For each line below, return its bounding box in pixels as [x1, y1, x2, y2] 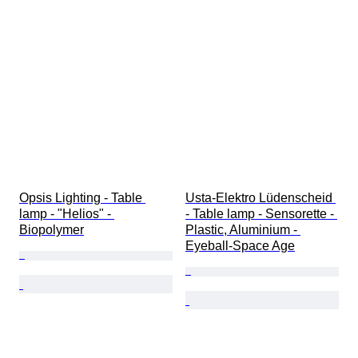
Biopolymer [19, 223, 84, 237]
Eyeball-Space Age [185, 239, 295, 253]
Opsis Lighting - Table [19, 191, 145, 205]
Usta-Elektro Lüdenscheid [185, 191, 336, 205]
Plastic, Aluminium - [185, 223, 300, 237]
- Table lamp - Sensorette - [185, 207, 337, 221]
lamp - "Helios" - [19, 207, 114, 221]
